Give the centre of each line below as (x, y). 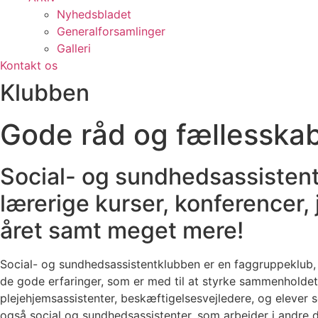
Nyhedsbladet (94, 14)
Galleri (74, 48)
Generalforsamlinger (111, 31)
